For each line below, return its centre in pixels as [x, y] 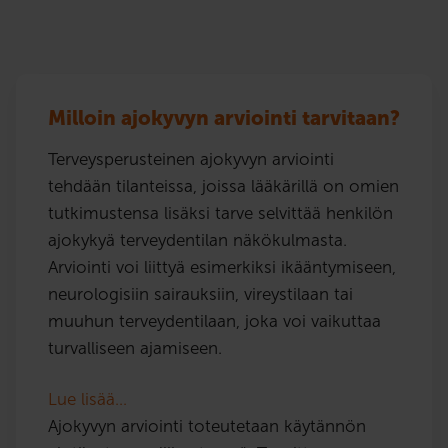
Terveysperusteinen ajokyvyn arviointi [191, 158]
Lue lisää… [87, 398]
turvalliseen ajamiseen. [135, 347]
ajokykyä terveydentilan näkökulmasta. [197, 239]
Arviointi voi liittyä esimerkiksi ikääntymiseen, [222, 266]
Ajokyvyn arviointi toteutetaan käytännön [207, 425]
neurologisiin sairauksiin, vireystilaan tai [200, 293]
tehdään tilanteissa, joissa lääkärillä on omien [223, 185]
